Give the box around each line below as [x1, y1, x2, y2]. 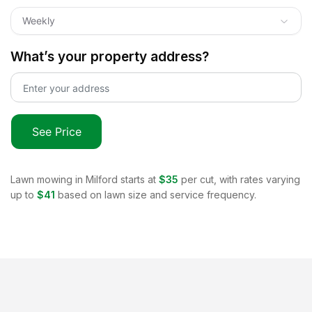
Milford [86, 173, 118, 185]
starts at [118, 173, 156, 185]
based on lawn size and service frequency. [58, 188, 256, 201]
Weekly [22, 14, 55, 26]
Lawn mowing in [10, 173, 86, 185]
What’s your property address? [10, 48, 209, 65]
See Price [31, 124, 81, 139]
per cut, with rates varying [181, 173, 300, 185]
